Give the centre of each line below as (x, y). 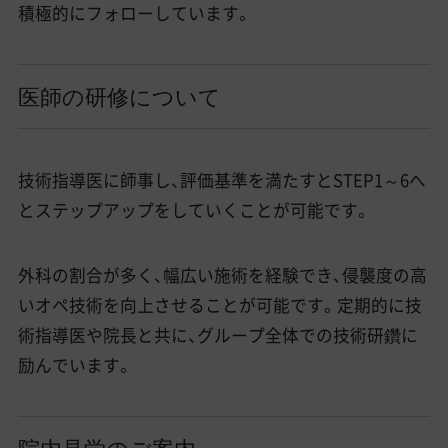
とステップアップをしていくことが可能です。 (194, 209)
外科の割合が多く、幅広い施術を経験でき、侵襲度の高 (222, 275)
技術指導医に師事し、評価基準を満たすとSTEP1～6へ (221, 179)
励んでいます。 (75, 365)
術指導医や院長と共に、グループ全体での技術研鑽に (217, 335)
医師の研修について (119, 95)
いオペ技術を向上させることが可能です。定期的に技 (219, 305)
